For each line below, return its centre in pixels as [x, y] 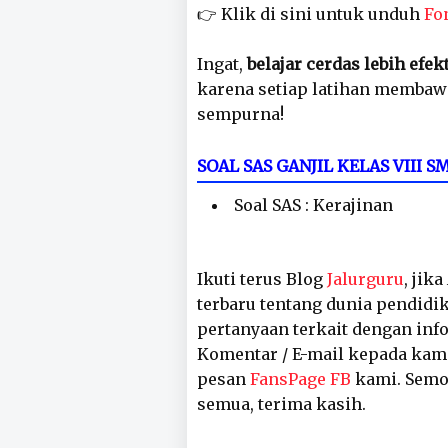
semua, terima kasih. [281, 404]
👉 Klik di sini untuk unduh [310, 14]
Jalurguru [365, 279]
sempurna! [240, 114]
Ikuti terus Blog [262, 279]
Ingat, [222, 64]
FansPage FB [300, 379]
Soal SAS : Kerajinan [313, 205]
